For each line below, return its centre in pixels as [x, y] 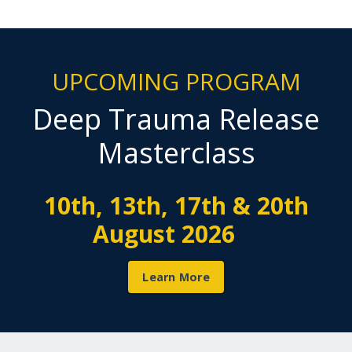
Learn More [176, 277]
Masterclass [176, 153]
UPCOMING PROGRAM [176, 81]
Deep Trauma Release [176, 119]
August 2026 [173, 234]
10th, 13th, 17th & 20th [176, 205]
